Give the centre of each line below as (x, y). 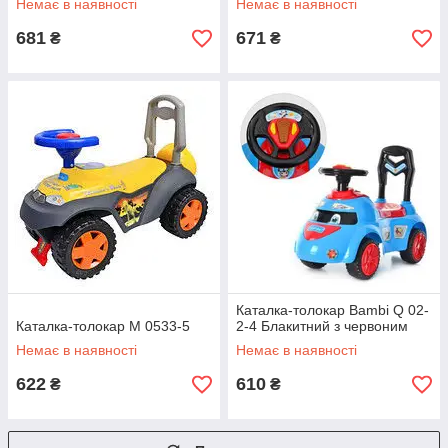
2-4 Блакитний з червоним (322, 326)
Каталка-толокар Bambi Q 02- (332, 310)
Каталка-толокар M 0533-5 (103, 326)
